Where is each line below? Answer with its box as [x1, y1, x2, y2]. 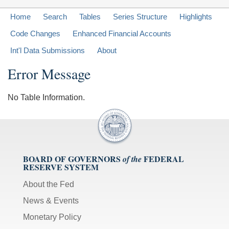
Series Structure [113, 12, 167, 21]
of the [123, 153, 142, 165]
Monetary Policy [23, 213, 81, 222]
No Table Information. [8, 93, 85, 102]
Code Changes [10, 29, 60, 38]
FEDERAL [144, 153, 184, 165]
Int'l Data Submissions [10, 46, 85, 55]
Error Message [8, 64, 90, 84]
